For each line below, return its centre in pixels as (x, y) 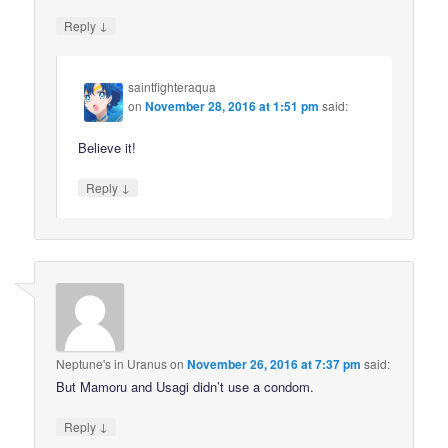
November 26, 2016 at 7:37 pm (274, 364)
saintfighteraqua (172, 87)
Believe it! (107, 147)
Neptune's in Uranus (112, 364)
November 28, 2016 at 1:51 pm (232, 106)
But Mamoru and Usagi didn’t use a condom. (185, 387)
